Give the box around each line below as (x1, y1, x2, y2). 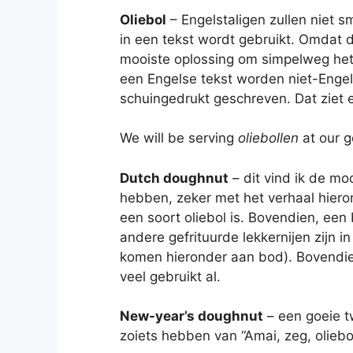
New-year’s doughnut (120, 308, 263, 325)
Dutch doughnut (120, 169, 229, 186)
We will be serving (120, 130, 238, 147)
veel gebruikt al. (120, 268, 221, 284)
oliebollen (238, 130, 299, 147)
